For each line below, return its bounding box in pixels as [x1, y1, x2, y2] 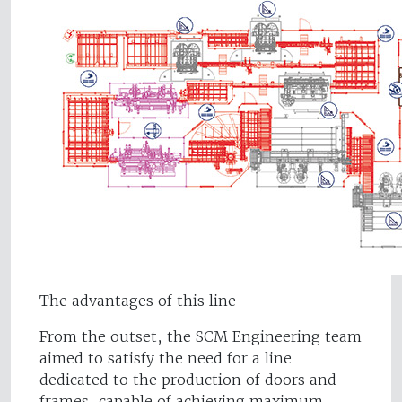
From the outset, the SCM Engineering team [39, 328, 362, 346]
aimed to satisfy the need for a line [39, 349, 292, 368]
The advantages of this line [39, 292, 236, 310]
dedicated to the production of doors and [39, 371, 336, 389]
